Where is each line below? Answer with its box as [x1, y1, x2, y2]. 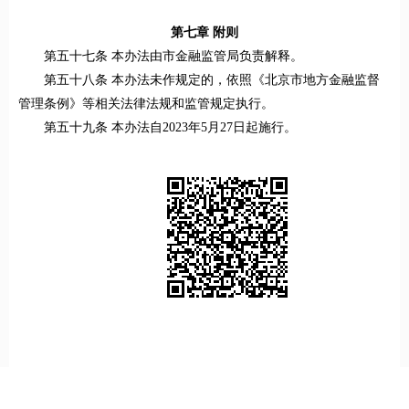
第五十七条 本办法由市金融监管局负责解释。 [44, 49, 303, 64]
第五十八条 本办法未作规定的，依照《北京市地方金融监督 [44, 73, 380, 88]
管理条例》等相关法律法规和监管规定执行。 [18, 97, 274, 111]
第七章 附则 [171, 26, 238, 40]
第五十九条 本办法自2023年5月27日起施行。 [44, 121, 297, 135]
